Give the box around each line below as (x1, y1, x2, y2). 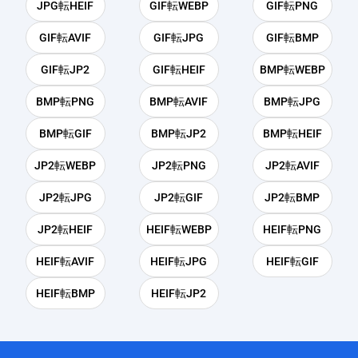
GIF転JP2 (41, 63, 90, 77)
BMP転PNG (36, 95, 95, 109)
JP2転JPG (38, 191, 92, 205)
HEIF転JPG (150, 255, 208, 268)
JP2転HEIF (38, 223, 93, 237)
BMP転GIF (38, 127, 92, 141)
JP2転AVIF (265, 159, 320, 173)
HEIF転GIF (265, 255, 319, 268)
